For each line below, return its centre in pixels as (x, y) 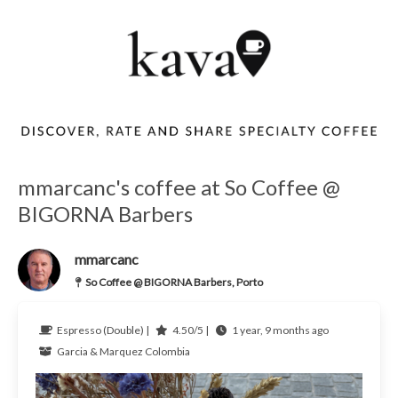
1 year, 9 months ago (280, 330)
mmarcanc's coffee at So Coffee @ (179, 187)
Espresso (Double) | (103, 330)
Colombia (167, 351)
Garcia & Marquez (100, 351)
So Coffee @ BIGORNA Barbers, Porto (174, 282)
